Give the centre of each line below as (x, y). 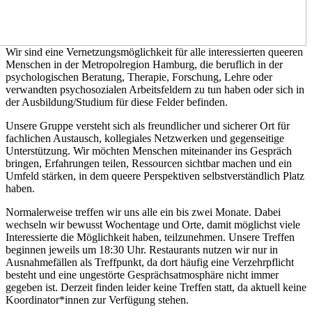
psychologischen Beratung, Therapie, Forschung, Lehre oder (139, 77)
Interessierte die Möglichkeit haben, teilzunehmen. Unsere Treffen (150, 237)
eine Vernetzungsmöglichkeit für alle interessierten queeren (174, 52)
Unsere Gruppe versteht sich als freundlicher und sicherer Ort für (148, 126)
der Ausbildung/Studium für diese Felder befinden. (117, 102)
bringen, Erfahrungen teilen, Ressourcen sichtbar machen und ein (149, 164)
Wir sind (25, 52)
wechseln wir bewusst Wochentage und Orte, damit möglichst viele (153, 225)
